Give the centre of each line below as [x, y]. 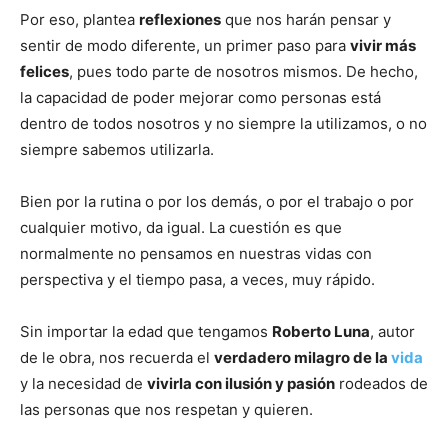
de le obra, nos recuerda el [117, 357]
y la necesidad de [83, 383]
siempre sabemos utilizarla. [117, 149]
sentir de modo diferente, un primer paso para [185, 45]
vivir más [383, 45]
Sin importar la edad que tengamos [146, 331]
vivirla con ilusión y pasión [241, 383]
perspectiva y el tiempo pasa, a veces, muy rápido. [197, 279]
